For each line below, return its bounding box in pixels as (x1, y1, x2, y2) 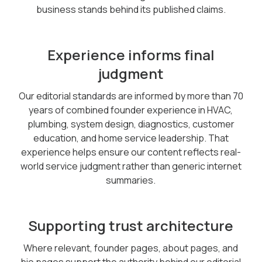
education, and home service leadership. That (33, 132, 229, 144)
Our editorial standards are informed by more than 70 (18, 89, 243, 102)
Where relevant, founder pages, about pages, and (23, 242, 239, 254)
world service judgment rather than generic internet (20, 160, 242, 173)
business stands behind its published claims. (36, 3, 226, 16)
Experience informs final (47, 45, 215, 64)
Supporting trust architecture (28, 216, 234, 235)
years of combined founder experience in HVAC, (29, 104, 233, 116)
